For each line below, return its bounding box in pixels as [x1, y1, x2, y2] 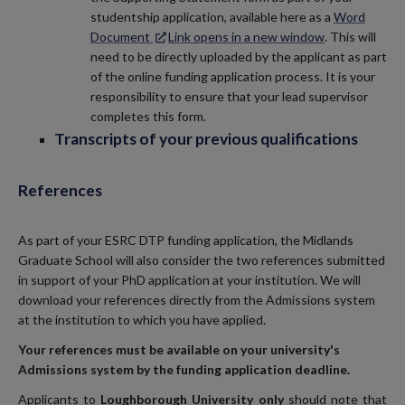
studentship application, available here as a [90, 9, 334, 25]
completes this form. [90, 108, 206, 125]
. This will [325, 29, 376, 45]
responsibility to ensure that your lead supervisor [90, 89, 368, 105]
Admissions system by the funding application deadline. [18, 361, 350, 377]
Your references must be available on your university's [18, 341, 340, 357]
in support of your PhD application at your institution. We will [18, 271, 361, 287]
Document [90, 29, 153, 45]
